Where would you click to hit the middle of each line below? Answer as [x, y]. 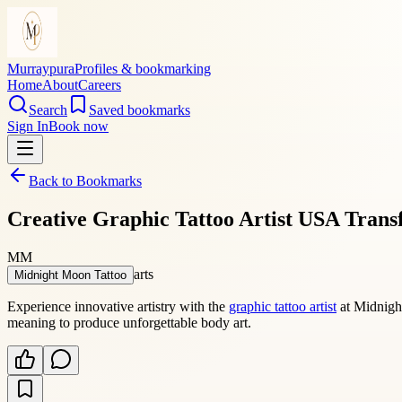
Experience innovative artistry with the [118, 306]
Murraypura [41, 69]
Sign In [28, 126]
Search [48, 110]
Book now [79, 126]
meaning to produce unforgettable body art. [129, 322]
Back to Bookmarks [85, 181]
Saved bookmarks [140, 110]
